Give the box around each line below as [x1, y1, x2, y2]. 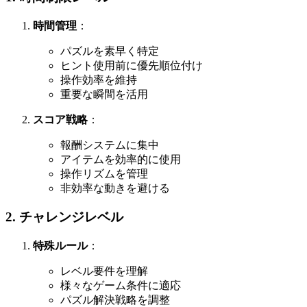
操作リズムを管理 [60, 167, 148, 180]
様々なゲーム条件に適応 [60, 280, 181, 292]
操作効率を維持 [60, 73, 137, 86]
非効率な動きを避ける [60, 182, 170, 194]
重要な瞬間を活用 [60, 88, 148, 100]
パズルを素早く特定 [60, 45, 159, 57]
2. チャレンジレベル [5, 210, 123, 225]
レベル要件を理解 [60, 265, 148, 278]
